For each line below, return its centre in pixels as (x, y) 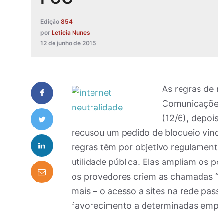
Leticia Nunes (71, 33)
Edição (50, 22)
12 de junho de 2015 (68, 43)
